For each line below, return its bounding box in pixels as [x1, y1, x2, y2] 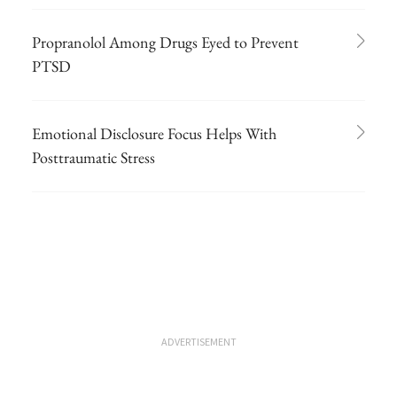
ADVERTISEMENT [160, 334, 237, 348]
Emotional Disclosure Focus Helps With [32, 122, 276, 144]
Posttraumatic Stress [32, 146, 155, 167]
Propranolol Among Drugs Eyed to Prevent [32, 31, 299, 52]
